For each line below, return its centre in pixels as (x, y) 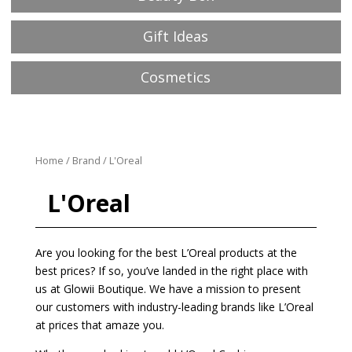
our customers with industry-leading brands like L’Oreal (174, 306)
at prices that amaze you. (99, 324)
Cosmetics (176, 77)
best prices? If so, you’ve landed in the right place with (171, 270)
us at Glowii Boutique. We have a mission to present (168, 288)
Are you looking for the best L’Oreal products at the (166, 252)
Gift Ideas (176, 36)
